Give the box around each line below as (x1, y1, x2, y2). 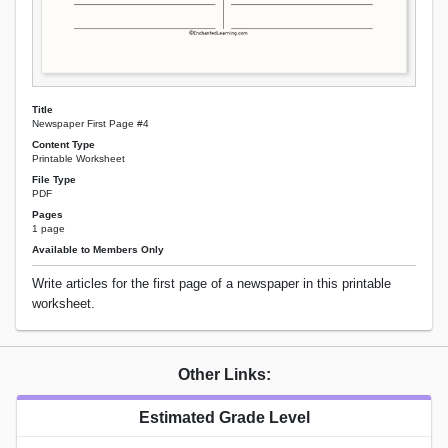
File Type (32, 173, 76, 185)
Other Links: (177, 366, 271, 384)
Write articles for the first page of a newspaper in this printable (32, 276, 391, 292)
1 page (32, 223, 65, 235)
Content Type (32, 138, 95, 150)
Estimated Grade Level (138, 409, 310, 427)
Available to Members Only (32, 244, 164, 256)
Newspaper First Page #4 (32, 117, 149, 129)
